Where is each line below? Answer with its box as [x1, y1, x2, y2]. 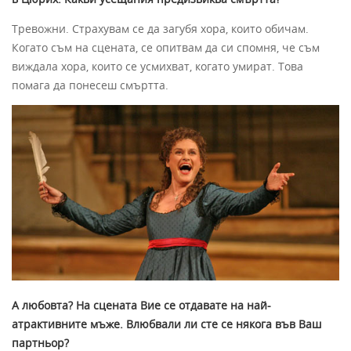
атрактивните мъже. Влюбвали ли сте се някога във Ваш [12, 317, 321, 332]
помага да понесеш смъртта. [12, 77, 168, 92]
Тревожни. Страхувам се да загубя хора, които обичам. [12, 20, 309, 36]
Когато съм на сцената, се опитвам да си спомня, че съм [12, 39, 320, 55]
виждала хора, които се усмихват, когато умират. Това [12, 58, 303, 74]
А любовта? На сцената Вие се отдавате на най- [12, 298, 271, 313]
